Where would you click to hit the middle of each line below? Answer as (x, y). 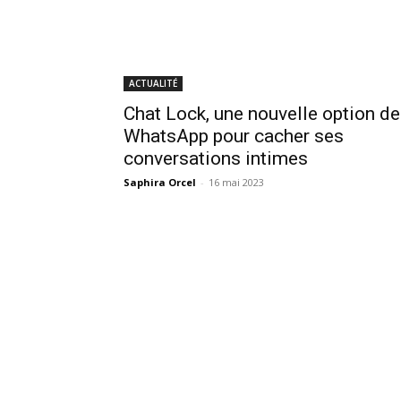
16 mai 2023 (236, 182)
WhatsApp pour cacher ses (234, 136)
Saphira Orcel (160, 182)
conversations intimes (216, 158)
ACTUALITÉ (153, 83)
